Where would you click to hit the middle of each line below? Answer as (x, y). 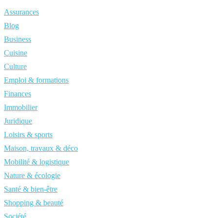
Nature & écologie (32, 175)
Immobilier (21, 107)
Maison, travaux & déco (41, 148)
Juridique (18, 121)
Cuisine (16, 53)
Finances (18, 94)
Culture (15, 66)
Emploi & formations (36, 80)
